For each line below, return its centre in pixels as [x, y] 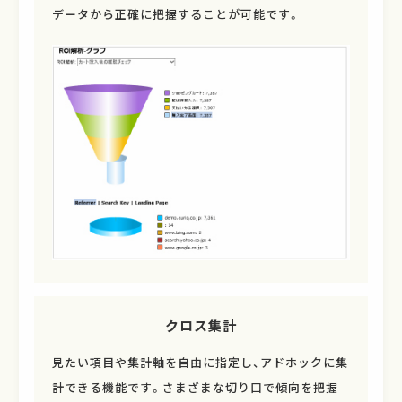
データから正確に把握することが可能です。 [176, 14]
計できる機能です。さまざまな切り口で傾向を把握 [195, 387]
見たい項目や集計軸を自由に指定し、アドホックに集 [200, 362]
